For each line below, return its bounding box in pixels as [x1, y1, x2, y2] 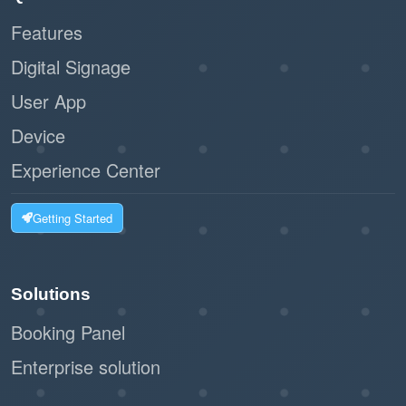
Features [11, 18, 82, 45]
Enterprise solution [11, 353, 160, 380]
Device [11, 121, 65, 149]
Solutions [11, 284, 91, 304]
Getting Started [33, 209, 113, 227]
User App [11, 87, 86, 114]
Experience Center [11, 156, 160, 183]
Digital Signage [11, 53, 130, 80]
